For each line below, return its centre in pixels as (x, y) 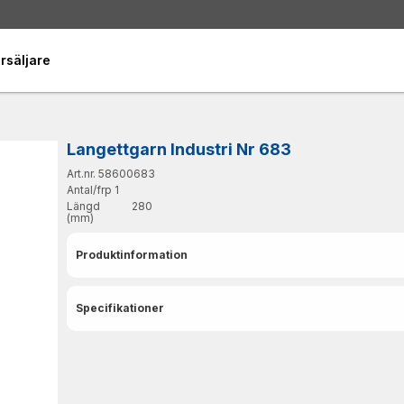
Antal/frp (89, 189)
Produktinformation (132, 254)
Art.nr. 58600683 (111, 173)
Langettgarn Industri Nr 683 (179, 149)
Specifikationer (120, 308)
